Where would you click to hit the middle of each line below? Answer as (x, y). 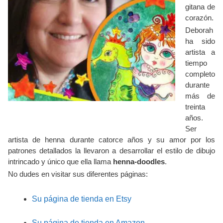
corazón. (199, 18)
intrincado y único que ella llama (60, 162)
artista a (200, 52)
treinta (195, 107)
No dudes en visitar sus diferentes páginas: (78, 174)
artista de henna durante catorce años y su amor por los (111, 140)
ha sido (200, 41)
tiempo (196, 63)
